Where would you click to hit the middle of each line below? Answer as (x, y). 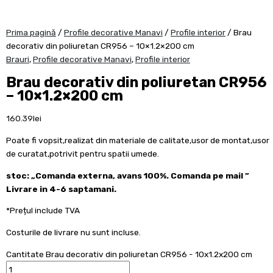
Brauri (18, 59)
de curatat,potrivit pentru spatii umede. (83, 154)
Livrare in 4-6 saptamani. (61, 189)
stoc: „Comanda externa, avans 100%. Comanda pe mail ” (128, 175)
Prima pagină (31, 32)
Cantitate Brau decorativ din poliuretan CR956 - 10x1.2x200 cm (129, 254)
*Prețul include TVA (43, 211)
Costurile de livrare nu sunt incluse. (73, 232)
